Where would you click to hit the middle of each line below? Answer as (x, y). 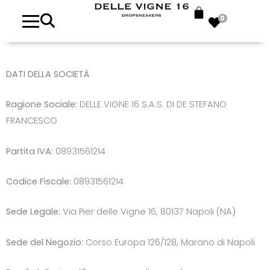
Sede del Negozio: (45, 242)
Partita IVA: (30, 151)
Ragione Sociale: (42, 105)
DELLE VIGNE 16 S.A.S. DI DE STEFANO (152, 105)
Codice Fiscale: (39, 182)
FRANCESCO (32, 121)
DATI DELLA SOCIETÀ (48, 74)
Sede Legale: (33, 212)
